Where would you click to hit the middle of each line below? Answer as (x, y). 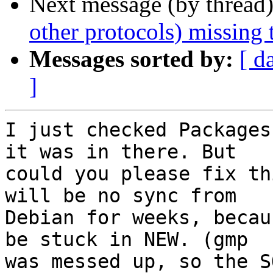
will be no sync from (121, 196)
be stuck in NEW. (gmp (126, 240)
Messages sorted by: (131, 59)
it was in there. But (121, 152)
